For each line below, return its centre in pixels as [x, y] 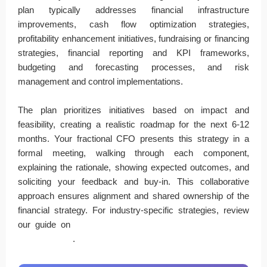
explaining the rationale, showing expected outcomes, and [133, 167]
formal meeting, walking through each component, [133, 153]
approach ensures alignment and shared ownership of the [133, 195]
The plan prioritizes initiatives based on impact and [133, 110]
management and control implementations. [100, 81]
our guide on [46, 224]
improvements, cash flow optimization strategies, [133, 24]
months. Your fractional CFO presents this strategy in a [133, 138]
